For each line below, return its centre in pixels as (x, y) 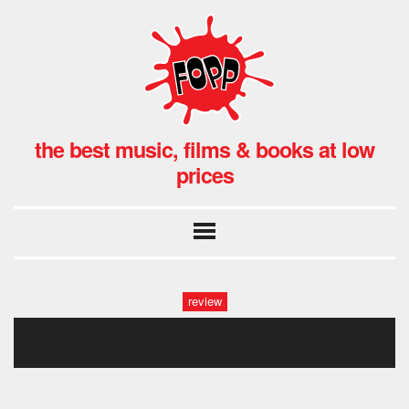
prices (204, 174)
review (204, 301)
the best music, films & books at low (204, 149)
